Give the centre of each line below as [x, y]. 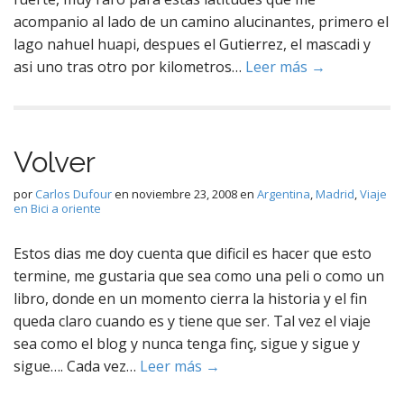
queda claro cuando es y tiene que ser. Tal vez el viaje [192, 321]
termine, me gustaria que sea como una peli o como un [199, 276]
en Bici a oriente [57, 208]
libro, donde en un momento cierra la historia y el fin [190, 298]
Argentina [284, 194]
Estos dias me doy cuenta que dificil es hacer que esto [193, 253]
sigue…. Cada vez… [77, 366]
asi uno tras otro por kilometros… [129, 67]
